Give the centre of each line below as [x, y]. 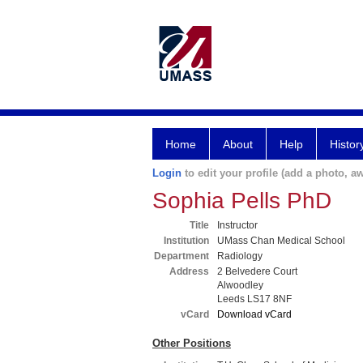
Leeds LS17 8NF [254, 299]
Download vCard [254, 314]
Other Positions [192, 343]
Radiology [240, 256]
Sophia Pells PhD [242, 201]
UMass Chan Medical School [281, 241]
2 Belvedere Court [257, 271]
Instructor [237, 225]
